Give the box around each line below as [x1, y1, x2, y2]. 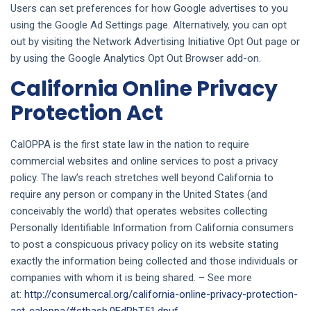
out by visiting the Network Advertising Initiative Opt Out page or [10, 35, 300, 48]
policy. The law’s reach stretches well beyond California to [10, 171, 274, 184]
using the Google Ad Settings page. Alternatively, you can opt [10, 19, 287, 31]
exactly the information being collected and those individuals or [10, 255, 298, 267]
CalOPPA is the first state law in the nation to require [10, 138, 249, 151]
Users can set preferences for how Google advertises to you [10, 2, 288, 15]
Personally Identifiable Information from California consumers [10, 221, 294, 234]
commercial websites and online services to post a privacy [10, 155, 278, 167]
